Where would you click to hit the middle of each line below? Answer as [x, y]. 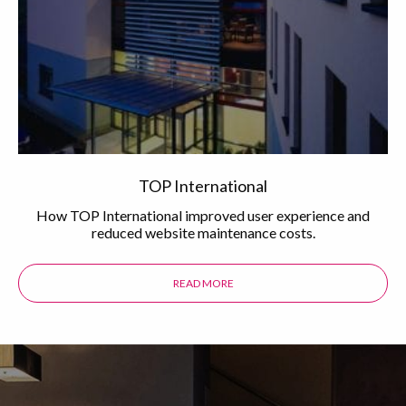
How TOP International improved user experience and [203, 215]
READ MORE [203, 283]
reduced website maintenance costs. [203, 232]
